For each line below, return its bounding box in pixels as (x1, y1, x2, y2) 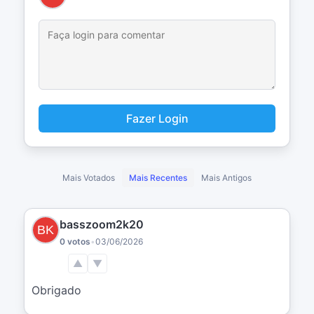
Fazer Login (125, 111, 189, 125)
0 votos (60, 235, 90, 247)
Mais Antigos (201, 172, 252, 183)
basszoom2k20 (60, 217, 144, 231)
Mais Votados (62, 172, 115, 183)
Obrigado (32, 282, 81, 297)
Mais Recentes (129, 172, 187, 183)
